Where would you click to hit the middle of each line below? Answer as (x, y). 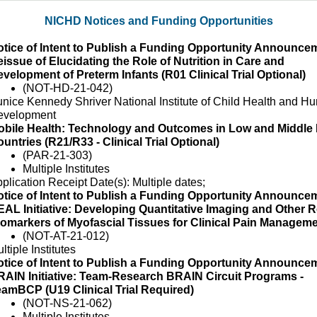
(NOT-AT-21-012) (66, 236)
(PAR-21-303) (57, 155)
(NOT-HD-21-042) (68, 88)
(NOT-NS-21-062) (67, 303)
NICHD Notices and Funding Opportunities (158, 21)
